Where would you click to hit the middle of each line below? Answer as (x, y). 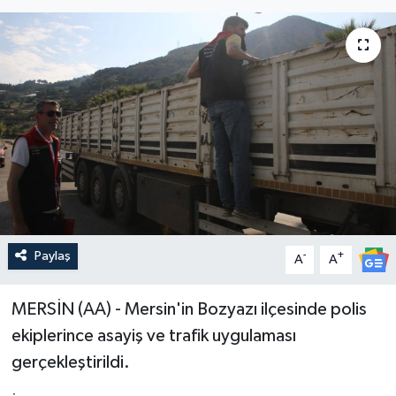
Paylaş (52, 255)
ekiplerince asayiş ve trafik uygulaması (153, 335)
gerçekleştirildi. (70, 362)
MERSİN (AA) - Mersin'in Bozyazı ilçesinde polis (189, 309)
